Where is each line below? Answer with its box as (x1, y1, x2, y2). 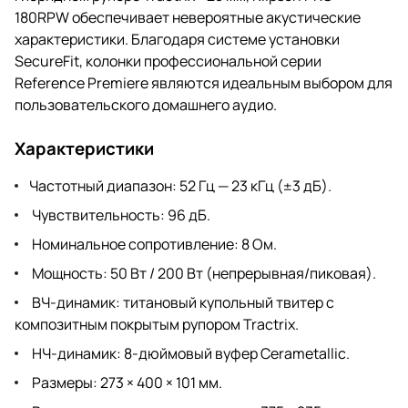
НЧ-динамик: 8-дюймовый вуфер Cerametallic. (29, 342, 350, 363)
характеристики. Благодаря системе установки (15, 28, 340, 49)
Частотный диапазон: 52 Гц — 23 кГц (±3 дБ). (29, 175, 331, 196)
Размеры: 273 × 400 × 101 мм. (29, 372, 222, 393)
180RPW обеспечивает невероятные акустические (15, 6, 361, 27)
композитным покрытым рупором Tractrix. (15, 313, 299, 334)
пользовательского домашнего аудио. (15, 94, 277, 115)
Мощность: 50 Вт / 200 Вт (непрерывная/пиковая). (29, 262, 376, 283)
